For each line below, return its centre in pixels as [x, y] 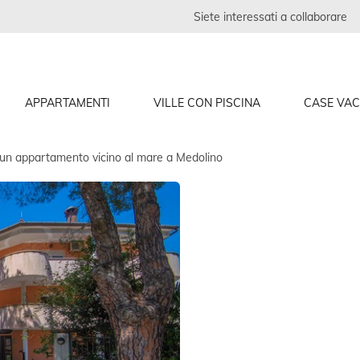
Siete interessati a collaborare [270, 16]
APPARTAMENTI [67, 102]
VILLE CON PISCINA [207, 102]
